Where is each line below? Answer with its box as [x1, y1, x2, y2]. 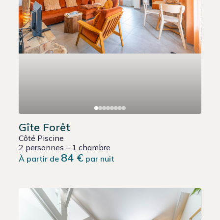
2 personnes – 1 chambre [19, 142, 111, 153]
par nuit [83, 154, 115, 164]
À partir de [19, 154, 61, 164]
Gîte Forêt [19, 120, 71, 135]
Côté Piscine [19, 133, 64, 143]
